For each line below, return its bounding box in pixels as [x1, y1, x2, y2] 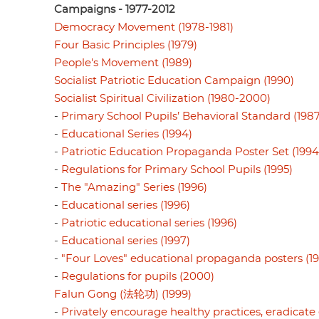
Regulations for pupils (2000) [61, 271, 214, 282]
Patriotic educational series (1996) [61, 217, 237, 229]
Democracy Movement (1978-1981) [54, 21, 234, 33]
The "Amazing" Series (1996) [61, 182, 207, 193]
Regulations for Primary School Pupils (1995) [61, 164, 293, 175]
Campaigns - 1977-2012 [54, 4, 175, 15]
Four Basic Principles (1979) [54, 39, 197, 51]
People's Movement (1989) [54, 57, 192, 68]
